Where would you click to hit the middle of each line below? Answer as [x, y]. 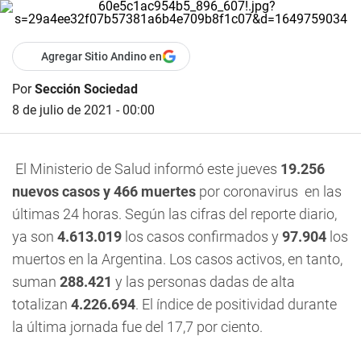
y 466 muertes [149, 191]
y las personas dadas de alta [205, 282]
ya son [35, 237]
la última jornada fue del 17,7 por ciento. [137, 327]
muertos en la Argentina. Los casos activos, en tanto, [177, 259]
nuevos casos [56, 191]
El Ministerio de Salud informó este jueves [146, 169]
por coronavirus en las [269, 191]
